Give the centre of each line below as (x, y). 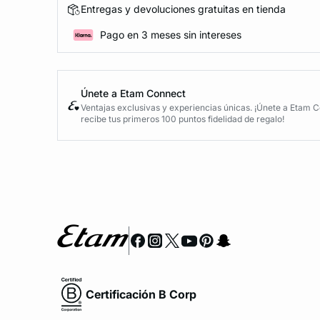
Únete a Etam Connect (133, 93)
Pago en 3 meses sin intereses (171, 35)
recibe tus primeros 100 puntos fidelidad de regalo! (182, 119)
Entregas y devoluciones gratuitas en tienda (183, 9)
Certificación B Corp (141, 294)
